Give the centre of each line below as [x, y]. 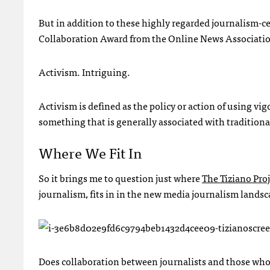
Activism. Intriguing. [84, 72]
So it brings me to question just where [120, 178]
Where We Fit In [90, 152]
